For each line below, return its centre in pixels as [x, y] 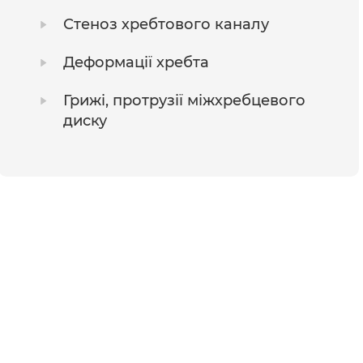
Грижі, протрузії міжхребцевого [185, 100]
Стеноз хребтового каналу [167, 24]
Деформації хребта [137, 62]
